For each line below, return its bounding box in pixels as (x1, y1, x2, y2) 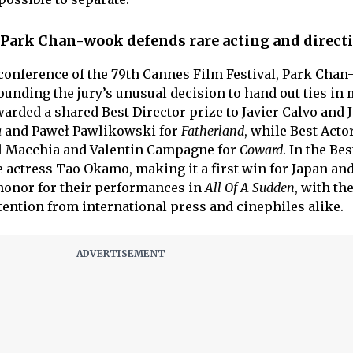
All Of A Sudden (204, 180, 295, 196)
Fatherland (177, 123, 244, 139)
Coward (239, 142, 283, 158)
